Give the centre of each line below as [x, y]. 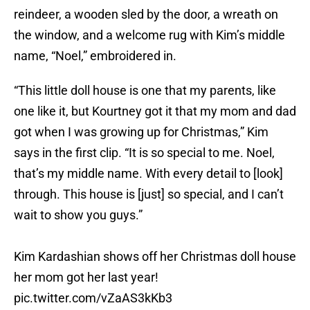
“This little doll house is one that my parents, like [145, 91]
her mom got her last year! [86, 271]
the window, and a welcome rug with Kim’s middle [149, 35]
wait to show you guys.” [78, 215]
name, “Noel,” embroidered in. [95, 56]
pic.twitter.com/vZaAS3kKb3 [93, 291]
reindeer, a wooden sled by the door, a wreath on [146, 15]
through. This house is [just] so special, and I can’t [149, 194]
